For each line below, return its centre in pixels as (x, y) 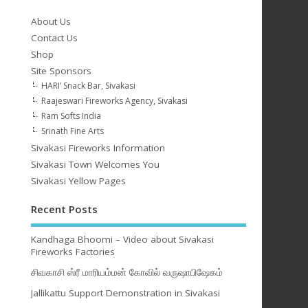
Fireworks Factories (73, 251)
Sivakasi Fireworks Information (98, 148)
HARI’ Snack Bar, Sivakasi (88, 86)
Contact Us (54, 38)
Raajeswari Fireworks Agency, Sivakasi (114, 101)
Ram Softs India (71, 116)
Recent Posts (64, 209)
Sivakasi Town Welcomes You (95, 165)
